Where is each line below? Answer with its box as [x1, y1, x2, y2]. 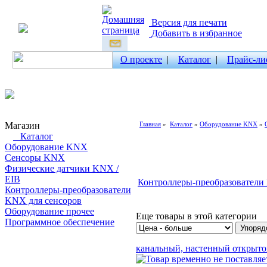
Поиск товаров [5, 238, 68, 249]
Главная [139, 120, 161, 128]
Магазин [5, 120, 40, 131]
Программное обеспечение [5, 217, 114, 227]
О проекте [120, 54, 162, 64]
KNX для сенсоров [5, 195, 82, 206]
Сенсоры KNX [5, 153, 65, 163]
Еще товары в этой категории [136, 211, 257, 221]
